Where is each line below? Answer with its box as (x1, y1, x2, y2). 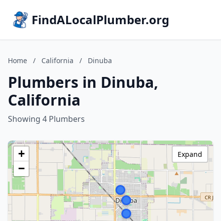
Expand (178, 149, 202, 159)
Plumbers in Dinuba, (8, 72, 158, 92)
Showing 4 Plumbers (8, 113, 85, 124)
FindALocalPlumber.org (32, 11, 169, 28)
